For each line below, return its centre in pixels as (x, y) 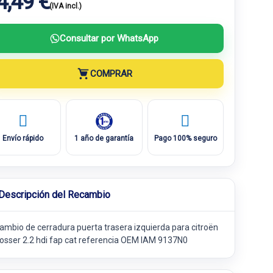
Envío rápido (23, 138)
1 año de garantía (104, 138)
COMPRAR (111, 73)
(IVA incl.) (65, 6)
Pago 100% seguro (185, 138)
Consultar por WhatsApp (109, 38)
